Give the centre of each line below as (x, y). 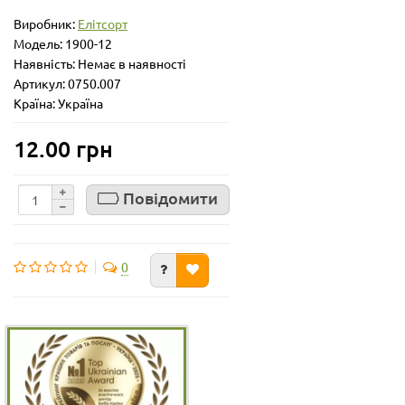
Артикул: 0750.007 (67, 83)
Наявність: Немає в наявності (100, 63)
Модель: (39, 43)
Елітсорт (103, 23)
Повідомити (170, 198)
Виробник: (46, 23)
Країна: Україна (58, 103)
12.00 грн (63, 148)
